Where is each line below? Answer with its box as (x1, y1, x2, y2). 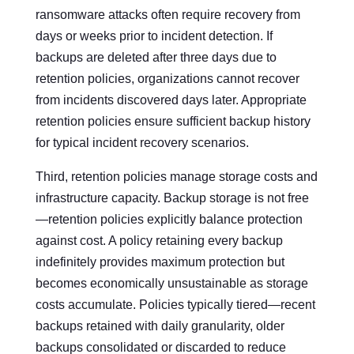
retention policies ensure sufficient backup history (35, 114, 311, 128)
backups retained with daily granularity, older (35, 318, 284, 333)
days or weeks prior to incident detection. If (35, 28, 273, 43)
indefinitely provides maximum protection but (35, 254, 284, 269)
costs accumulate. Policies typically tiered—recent (35, 297, 315, 311)
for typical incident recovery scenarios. (35, 135, 249, 149)
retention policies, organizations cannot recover (35, 71, 299, 85)
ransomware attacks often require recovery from (35, 7, 300, 21)
